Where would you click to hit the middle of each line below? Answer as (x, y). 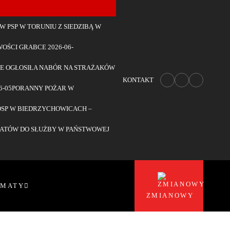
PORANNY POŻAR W (43, 88)
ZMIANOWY (170, 196)
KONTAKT (138, 80)
